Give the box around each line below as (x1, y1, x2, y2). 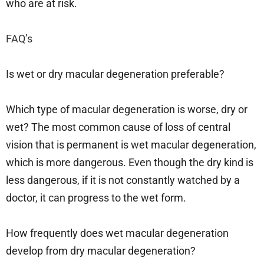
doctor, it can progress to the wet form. (6, 191, 189, 204)
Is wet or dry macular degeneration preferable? (6, 67, 227, 80)
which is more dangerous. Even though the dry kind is (6, 156, 253, 169)
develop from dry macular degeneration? (6, 244, 198, 257)
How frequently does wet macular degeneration (6, 226, 229, 239)
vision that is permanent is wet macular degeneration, (6, 138, 256, 151)
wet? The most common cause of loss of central (6, 120, 230, 133)
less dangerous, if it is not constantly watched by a (6, 173, 240, 186)
